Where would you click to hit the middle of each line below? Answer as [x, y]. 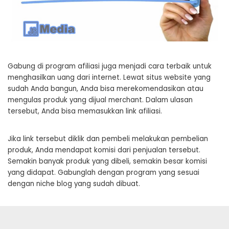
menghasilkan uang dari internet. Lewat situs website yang [109, 77]
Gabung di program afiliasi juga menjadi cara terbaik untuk [110, 66]
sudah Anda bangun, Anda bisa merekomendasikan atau [106, 88]
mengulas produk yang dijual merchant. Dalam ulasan [100, 100]
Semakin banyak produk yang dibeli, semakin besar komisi [107, 161]
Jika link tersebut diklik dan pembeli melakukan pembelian [108, 139]
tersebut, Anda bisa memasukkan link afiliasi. [85, 111]
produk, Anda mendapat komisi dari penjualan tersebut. [104, 150]
